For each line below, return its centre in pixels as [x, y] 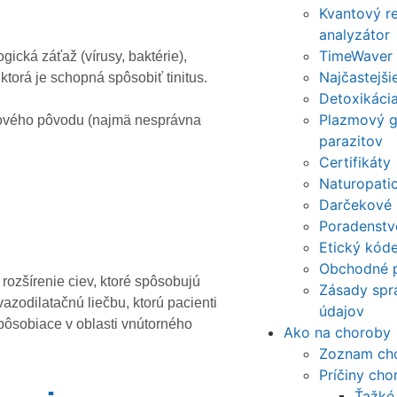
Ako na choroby [338, 332]
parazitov [351, 140]
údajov [342, 311]
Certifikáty [355, 162]
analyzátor [355, 34]
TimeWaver [356, 55]
